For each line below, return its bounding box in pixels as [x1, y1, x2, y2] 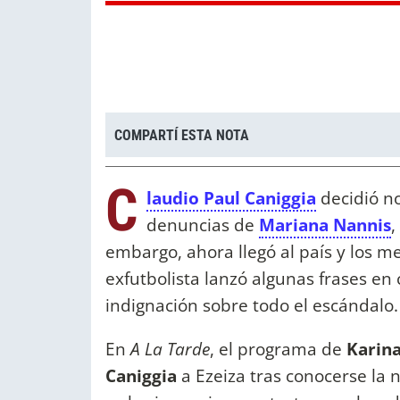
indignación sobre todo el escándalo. [105, 293, 398, 318]
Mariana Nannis [259, 212, 391, 237]
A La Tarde [130, 337, 210, 362]
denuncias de [146, 212, 259, 237]
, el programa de [210, 337, 346, 362]
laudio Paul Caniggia [146, 186, 316, 211]
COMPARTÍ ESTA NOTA [114, 126, 249, 144]
